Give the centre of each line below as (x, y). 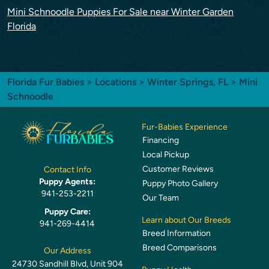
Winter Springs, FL (189, 82)
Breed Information (177, 234)
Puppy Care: (67, 211)
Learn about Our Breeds (186, 220)
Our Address (67, 250)
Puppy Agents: (67, 181)
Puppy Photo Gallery (180, 184)
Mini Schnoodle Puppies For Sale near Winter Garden (120, 12)
